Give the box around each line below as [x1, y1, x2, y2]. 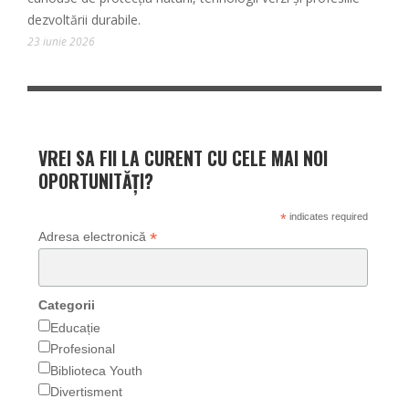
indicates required [286, 211, 368, 223]
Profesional [49, 341, 115, 357]
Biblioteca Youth [49, 362, 142, 378]
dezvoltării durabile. [27, 11, 141, 29]
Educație [49, 320, 100, 335]
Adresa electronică [37, 229, 150, 245]
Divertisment [49, 383, 122, 399]
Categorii [37, 297, 95, 312]
